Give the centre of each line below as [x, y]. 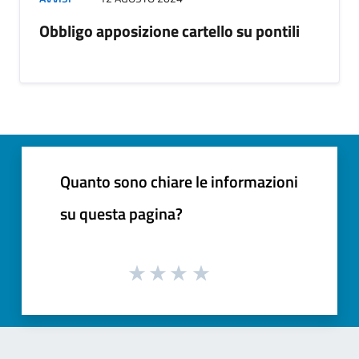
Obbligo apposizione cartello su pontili [169, 30]
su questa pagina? [121, 213]
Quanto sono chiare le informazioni [179, 181]
